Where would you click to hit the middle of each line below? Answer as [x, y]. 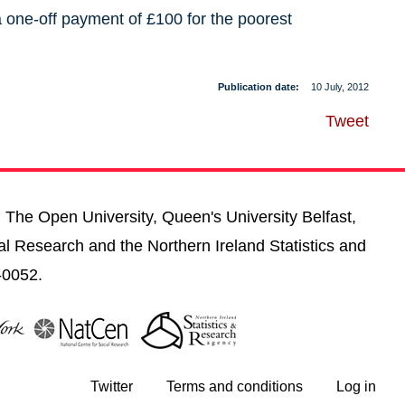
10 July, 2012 [339, 86]
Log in [356, 387]
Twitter [112, 387]
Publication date [256, 86]
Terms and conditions [235, 387]
